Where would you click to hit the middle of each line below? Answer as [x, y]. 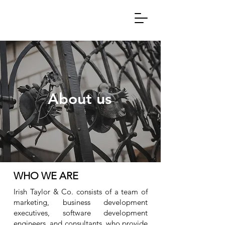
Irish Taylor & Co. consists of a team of [81, 192]
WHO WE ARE [46, 176]
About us [80, 99]
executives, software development [81, 213]
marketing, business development [81, 202]
